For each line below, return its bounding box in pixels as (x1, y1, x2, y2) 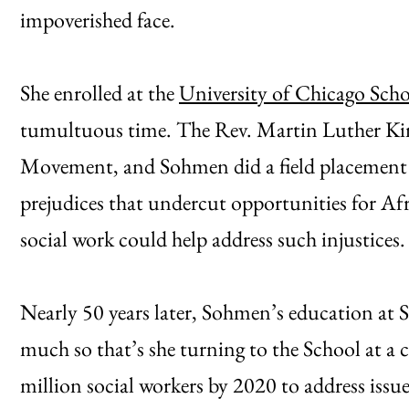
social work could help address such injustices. (20, 224, 405, 253)
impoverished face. (20, 5, 175, 34)
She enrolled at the (20, 78, 179, 107)
